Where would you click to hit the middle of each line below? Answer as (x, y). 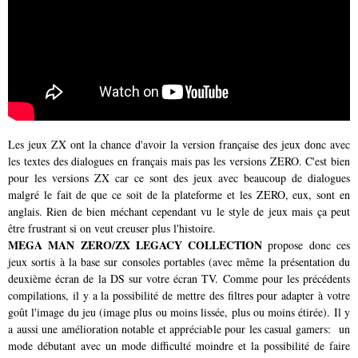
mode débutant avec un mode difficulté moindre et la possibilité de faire (179, 346)
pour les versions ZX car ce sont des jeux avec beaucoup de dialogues (179, 178)
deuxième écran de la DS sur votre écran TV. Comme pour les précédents (179, 279)
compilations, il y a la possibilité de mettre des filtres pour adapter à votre (179, 296)
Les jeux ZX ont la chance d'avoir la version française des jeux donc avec (179, 145)
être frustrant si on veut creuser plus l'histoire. (112, 229)
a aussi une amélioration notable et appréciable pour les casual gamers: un (179, 329)
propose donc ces (309, 245)
